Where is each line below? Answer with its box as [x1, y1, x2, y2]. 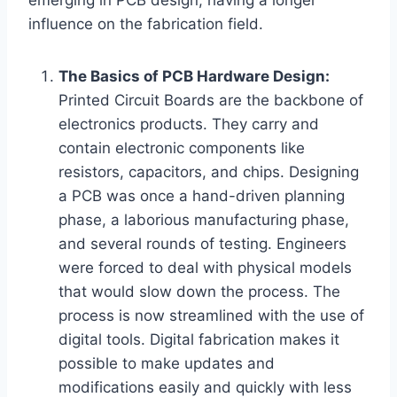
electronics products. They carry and [58, 115, 319, 134]
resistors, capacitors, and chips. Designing [58, 163, 359, 182]
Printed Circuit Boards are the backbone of [58, 91, 363, 110]
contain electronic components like [58, 139, 305, 158]
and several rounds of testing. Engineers [58, 235, 346, 253]
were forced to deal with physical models [58, 259, 352, 277]
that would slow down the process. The [58, 283, 340, 301]
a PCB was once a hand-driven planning [58, 187, 345, 206]
